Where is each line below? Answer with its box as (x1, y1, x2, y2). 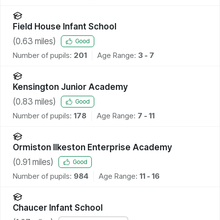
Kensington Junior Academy (13, 82, 128, 92)
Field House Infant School (13, 21, 116, 31)
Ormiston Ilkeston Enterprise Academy (13, 142, 172, 152)
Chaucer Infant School (13, 202, 103, 213)
